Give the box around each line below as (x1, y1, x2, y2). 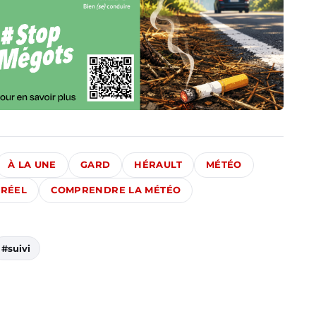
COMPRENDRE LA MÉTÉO (51, 185, 181, 196)
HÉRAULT (134, 159, 182, 171)
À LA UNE (7, 159, 56, 171)
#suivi (1, 243, 30, 255)
